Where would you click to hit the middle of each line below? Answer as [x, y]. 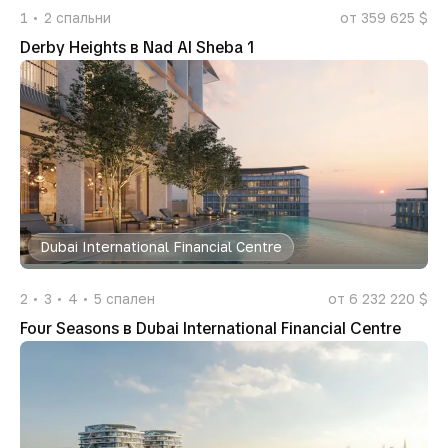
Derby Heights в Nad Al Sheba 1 [137, 47]
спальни [83, 17]
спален [130, 298]
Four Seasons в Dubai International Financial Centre [210, 328]
